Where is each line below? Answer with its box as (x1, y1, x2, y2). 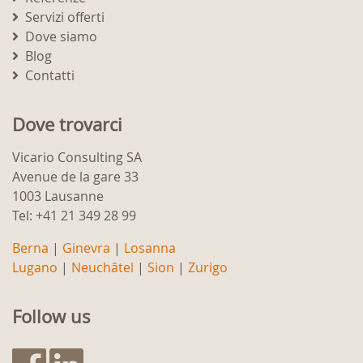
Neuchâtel (71, 258, 134, 277)
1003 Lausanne (12, 187, 104, 206)
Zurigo (188, 258, 228, 277)
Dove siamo (25, 28, 97, 46)
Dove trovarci (12, 113, 122, 137)
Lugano (12, 258, 58, 277)
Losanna (124, 239, 176, 258)
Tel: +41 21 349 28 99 (12, 207, 136, 225)
